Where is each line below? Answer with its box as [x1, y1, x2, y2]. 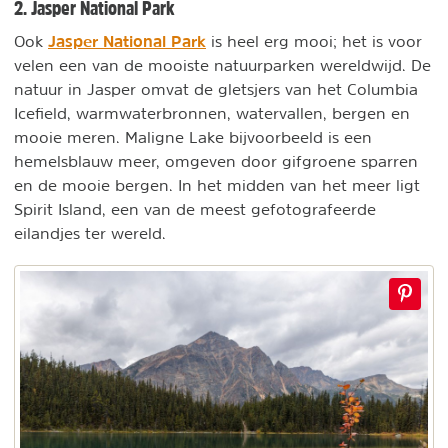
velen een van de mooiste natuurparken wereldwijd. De [14, 57, 431, 74]
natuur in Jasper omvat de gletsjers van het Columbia [14, 81, 418, 98]
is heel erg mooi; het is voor [206, 33, 422, 50]
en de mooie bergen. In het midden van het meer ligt [14, 177, 420, 194]
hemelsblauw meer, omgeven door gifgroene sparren [14, 153, 418, 170]
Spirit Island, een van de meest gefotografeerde [14, 201, 376, 218]
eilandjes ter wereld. [14, 225, 166, 242]
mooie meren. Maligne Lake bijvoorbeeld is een [14, 129, 372, 146]
